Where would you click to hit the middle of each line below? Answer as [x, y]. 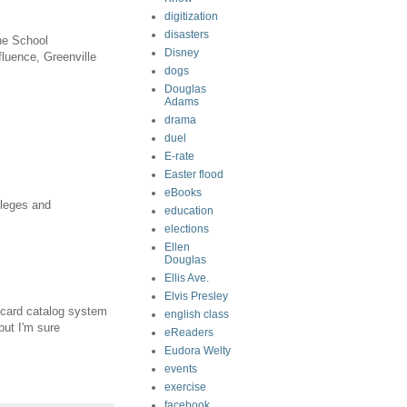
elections [187, 229]
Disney [182, 53]
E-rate [179, 156]
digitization [191, 16]
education [189, 211]
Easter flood [194, 174]
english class [197, 314]
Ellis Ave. [187, 278]
